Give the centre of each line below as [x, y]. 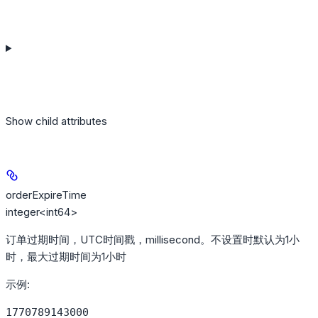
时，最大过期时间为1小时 [66, 257]
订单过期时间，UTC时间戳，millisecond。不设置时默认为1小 [153, 240]
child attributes [71, 121]
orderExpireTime [46, 195]
